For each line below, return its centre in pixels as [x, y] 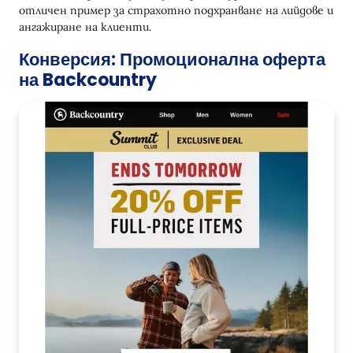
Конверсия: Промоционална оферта [172, 60]
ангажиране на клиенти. [85, 27]
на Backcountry [88, 80]
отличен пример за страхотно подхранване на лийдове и [176, 11]
